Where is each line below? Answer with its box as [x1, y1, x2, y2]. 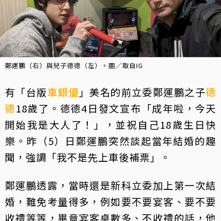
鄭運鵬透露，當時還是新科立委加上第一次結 [5, 178, 216, 193]
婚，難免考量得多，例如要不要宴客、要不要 [5, 194, 216, 209]
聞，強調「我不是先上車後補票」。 [5, 150, 171, 165]
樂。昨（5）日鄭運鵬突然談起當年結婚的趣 [5, 134, 216, 148]
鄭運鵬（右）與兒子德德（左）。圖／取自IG [5, 61, 143, 71]
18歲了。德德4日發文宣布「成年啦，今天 [15, 101, 217, 116]
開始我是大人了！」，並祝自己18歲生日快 [5, 117, 216, 132]
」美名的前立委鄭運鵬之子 [78, 85, 206, 100]
